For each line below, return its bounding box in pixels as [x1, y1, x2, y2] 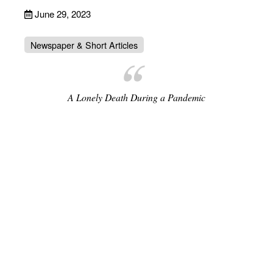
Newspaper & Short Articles [30, 38, 138, 52]
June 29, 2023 [35, 7, 91, 21]
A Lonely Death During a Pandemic [68, 91, 205, 104]
